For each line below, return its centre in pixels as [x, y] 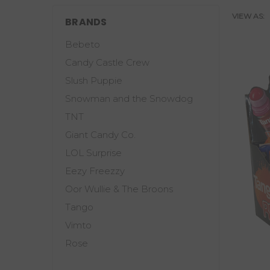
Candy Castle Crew [107, 62]
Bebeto [83, 44]
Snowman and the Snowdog [129, 99]
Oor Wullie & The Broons [119, 189]
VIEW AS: [248, 16]
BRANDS [86, 22]
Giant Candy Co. [100, 135]
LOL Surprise [93, 153]
